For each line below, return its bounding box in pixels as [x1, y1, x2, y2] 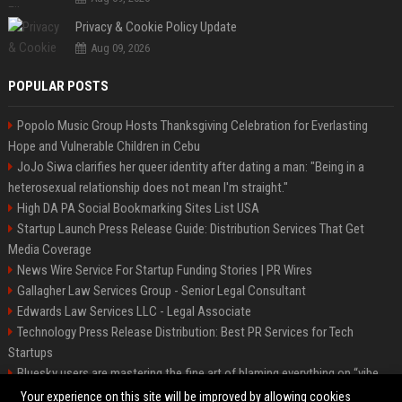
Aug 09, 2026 [90, 41, 150, 55]
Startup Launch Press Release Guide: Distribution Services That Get [16, 221, 364, 237]
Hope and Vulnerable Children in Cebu [7, 138, 200, 154]
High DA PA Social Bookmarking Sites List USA [16, 200, 259, 216]
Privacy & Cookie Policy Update [74, 19, 237, 35]
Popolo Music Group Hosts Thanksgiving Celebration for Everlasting [16, 118, 368, 134]
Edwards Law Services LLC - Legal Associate [16, 303, 251, 319]
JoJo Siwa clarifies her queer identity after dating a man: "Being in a [16, 159, 364, 175]
